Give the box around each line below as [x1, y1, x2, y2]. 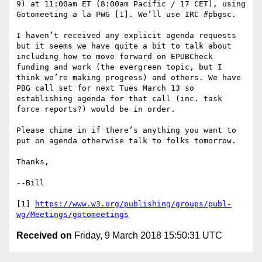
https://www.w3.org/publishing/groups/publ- [35, 199, 232, 209]
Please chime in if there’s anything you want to [16, 126, 236, 135]
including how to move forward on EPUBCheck [16, 52, 213, 61]
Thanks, [16, 157, 49, 167]
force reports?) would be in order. [16, 105, 175, 114]
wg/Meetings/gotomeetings [16, 210, 129, 219]
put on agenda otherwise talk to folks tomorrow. [16, 136, 236, 146]
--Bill [16, 178, 44, 188]
